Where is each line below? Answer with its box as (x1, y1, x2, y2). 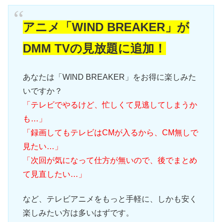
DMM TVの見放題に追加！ (22, 42, 166, 55)
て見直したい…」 (22, 169, 86, 178)
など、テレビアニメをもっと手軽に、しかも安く (22, 195, 197, 204)
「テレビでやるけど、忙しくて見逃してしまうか (22, 100, 197, 109)
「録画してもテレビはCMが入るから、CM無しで (22, 128, 198, 137)
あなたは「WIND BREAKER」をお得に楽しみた (22, 72, 196, 81)
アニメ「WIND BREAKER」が (22, 20, 189, 34)
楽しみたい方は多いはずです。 (22, 209, 134, 218)
